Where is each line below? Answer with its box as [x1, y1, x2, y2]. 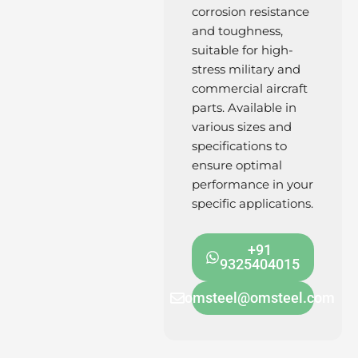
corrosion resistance [191, 4, 309, 19]
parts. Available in [191, 100, 296, 115]
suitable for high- [191, 42, 293, 58]
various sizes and [191, 119, 292, 134]
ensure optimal [191, 157, 282, 173]
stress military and [191, 62, 300, 77]
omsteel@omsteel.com [185, 289, 336, 307]
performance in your [191, 177, 313, 192]
